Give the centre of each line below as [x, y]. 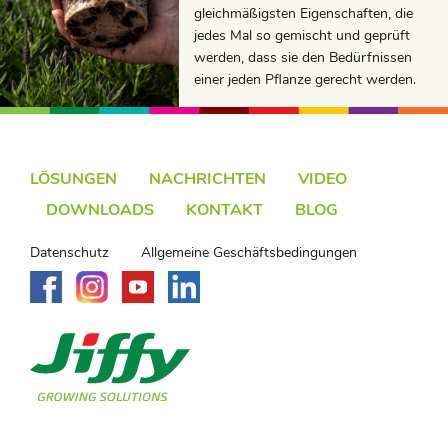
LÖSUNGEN [73, 178]
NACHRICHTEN [207, 178]
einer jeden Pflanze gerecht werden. [305, 79]
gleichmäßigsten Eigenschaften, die [304, 13]
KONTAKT [224, 209]
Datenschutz [69, 253]
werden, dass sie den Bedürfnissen [303, 57]
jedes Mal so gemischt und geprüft [302, 35]
